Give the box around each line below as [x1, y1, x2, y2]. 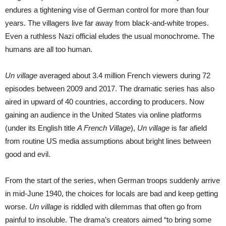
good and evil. [5, 149, 50, 158]
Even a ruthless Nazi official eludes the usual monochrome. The [5, 31, 214, 40]
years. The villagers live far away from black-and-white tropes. [5, 18, 209, 27]
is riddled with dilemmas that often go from [62, 202, 202, 211]
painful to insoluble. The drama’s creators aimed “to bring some [5, 215, 211, 224]
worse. [5, 202, 29, 211]
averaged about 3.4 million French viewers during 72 [39, 71, 210, 80]
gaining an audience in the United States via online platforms [5, 110, 202, 119]
